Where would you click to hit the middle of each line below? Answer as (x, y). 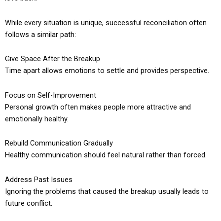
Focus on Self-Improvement (51, 95)
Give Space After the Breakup (53, 59)
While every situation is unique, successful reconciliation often (106, 22)
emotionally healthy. (37, 119)
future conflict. (29, 203)
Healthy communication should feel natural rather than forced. (106, 155)
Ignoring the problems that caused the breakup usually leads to (107, 191)
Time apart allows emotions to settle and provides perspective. (107, 71)
